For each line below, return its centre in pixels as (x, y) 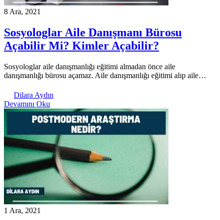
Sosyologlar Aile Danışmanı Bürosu (93, 32)
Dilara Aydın (34, 95)
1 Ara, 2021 (22, 210)
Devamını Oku (27, 104)
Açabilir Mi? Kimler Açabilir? (82, 45)
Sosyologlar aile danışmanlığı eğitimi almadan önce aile (90, 66)
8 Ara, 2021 (22, 11)
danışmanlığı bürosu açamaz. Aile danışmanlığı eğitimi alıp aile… (105, 75)
